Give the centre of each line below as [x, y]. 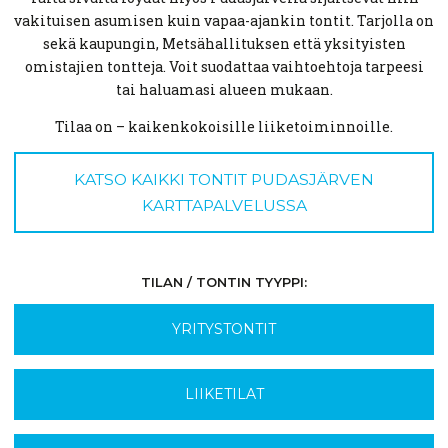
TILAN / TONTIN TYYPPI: [224, 282]
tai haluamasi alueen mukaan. [224, 90]
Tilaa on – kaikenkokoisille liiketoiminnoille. [224, 127]
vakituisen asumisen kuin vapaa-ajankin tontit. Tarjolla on [224, 21]
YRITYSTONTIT [224, 329]
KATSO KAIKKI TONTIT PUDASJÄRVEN [224, 179]
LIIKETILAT [224, 394]
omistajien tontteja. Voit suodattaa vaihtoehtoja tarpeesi [224, 67]
